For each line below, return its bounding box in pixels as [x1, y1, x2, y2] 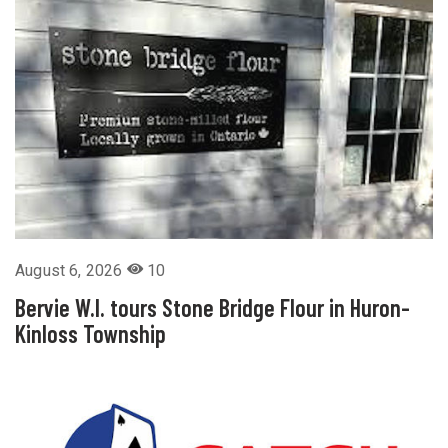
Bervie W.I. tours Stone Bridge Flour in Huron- [15, 293, 410, 323]
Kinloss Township [15, 319, 166, 349]
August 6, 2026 [15, 261, 127, 281]
